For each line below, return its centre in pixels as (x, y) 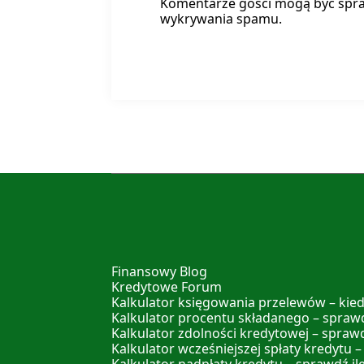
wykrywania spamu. (221, 19)
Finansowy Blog (159, 271)
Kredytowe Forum (167, 287)
